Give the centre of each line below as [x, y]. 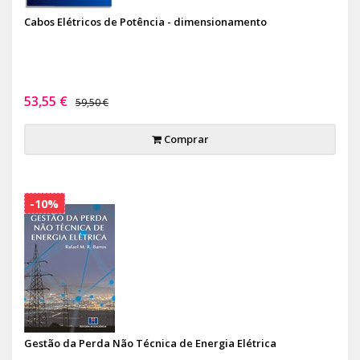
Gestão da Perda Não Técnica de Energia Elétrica [150, 343]
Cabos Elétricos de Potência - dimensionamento [145, 22]
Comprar [185, 139]
